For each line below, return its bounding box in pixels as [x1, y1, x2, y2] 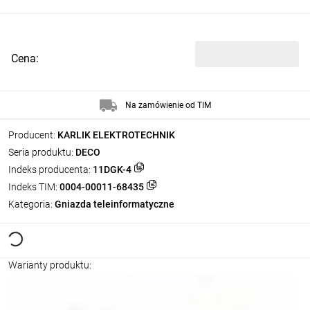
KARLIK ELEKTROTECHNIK [57, 129, 175, 140]
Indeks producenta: [8, 164, 91, 175]
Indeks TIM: [8, 181, 57, 192]
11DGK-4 [93, 164, 131, 175]
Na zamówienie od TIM [125, 100, 211, 110]
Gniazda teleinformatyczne [55, 199, 174, 210]
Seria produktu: [8, 147, 73, 158]
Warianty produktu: [8, 259, 91, 271]
